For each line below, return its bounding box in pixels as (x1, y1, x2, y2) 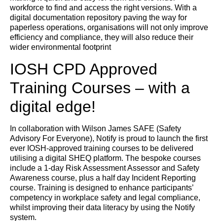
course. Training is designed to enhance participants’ (10, 183, 193, 192)
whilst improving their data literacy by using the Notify (10, 203, 195, 212)
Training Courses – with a (10, 78, 190, 97)
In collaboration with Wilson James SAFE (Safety (10, 124, 181, 133)
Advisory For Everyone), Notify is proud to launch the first (10, 134, 208, 143)
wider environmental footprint (10, 43, 111, 52)
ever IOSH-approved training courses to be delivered (10, 144, 193, 152)
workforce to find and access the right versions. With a (10, 3, 197, 12)
